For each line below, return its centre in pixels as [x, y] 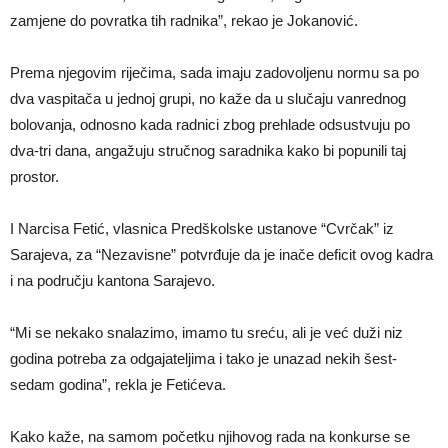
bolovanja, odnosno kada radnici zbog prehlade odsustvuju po [210, 125]
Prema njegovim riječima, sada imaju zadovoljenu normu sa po [214, 73]
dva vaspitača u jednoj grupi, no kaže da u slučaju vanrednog [208, 99]
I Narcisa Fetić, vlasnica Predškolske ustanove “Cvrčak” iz [202, 229]
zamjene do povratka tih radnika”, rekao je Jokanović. [184, 21]
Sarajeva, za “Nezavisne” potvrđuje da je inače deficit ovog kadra [221, 255]
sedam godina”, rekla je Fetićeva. [118, 385]
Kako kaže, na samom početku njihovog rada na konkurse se [210, 437]
